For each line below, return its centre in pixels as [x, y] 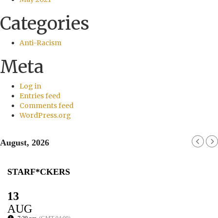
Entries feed [40, 96]
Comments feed [46, 106]
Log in [30, 86]
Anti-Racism [40, 43]
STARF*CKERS [39, 172]
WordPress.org [45, 115]
